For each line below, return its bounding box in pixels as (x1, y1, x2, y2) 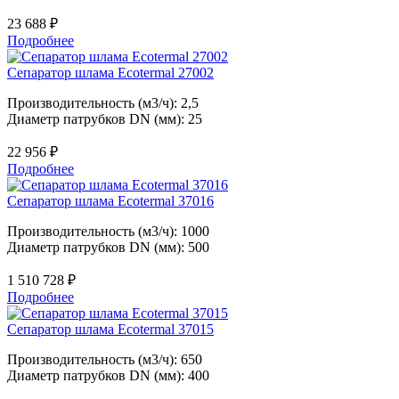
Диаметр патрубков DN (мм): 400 (7, 368, 209, 383)
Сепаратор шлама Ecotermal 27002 (7, 65, 214, 80)
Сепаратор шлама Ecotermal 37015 (7, 322, 214, 337)
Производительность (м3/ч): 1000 (7, 224, 209, 239)
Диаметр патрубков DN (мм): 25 (7, 111, 202, 126)
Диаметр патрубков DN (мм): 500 (7, 240, 209, 255)
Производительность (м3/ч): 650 (7, 352, 202, 367)
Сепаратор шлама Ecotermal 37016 (7, 193, 214, 208)
